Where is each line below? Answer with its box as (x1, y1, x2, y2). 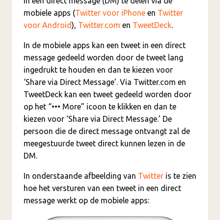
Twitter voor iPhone (75, 8, 145, 17)
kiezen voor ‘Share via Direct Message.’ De (24, 114, 172, 123)
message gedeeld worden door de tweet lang (24, 53, 183, 62)
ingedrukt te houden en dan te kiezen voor (24, 65, 173, 74)
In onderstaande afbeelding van (24, 171, 138, 180)
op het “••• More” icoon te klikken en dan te (24, 102, 176, 111)
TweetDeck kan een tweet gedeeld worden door (24, 90, 192, 99)
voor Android (24, 21, 72, 29)
